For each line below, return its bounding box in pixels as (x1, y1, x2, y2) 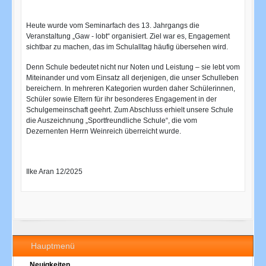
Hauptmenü (31, 240, 77, 251)
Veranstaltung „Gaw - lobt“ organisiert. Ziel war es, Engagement (26, 32, 230, 41)
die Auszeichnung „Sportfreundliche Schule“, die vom (26, 116, 197, 125)
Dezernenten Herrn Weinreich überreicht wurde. (26, 127, 181, 136)
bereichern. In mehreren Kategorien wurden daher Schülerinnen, (26, 84, 235, 93)
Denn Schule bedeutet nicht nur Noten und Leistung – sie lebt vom (26, 63, 240, 72)
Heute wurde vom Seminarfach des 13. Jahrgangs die (26, 21, 199, 30)
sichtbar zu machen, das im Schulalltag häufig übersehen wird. (26, 43, 228, 52)
